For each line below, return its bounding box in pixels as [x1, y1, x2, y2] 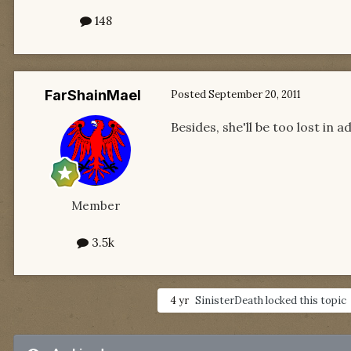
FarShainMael [44, 86, 141, 103]
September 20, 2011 [208, 87, 301, 101]
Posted [171, 87, 208, 101]
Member [71, 197, 120, 213]
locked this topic [263, 293, 346, 307]
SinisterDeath [195, 293, 263, 307]
